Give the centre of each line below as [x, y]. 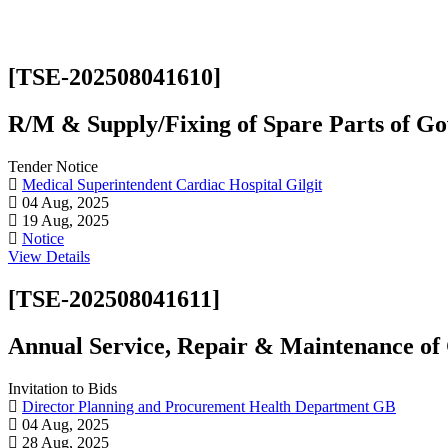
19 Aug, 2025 [63, 221]
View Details [49, 257]
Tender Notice [55, 167]
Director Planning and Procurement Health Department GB [209, 406]
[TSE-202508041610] [114, 77]
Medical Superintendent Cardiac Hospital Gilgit [172, 185]
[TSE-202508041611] [114, 298]
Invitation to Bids [62, 388]
